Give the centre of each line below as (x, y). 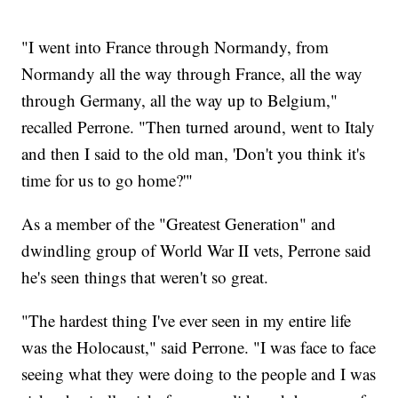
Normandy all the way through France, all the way (192, 73)
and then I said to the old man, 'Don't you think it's (194, 153)
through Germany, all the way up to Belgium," (180, 99)
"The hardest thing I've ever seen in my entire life (187, 320)
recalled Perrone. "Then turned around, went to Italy (199, 126)
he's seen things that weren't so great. (145, 276)
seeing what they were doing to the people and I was (199, 373)
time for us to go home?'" (107, 179)
